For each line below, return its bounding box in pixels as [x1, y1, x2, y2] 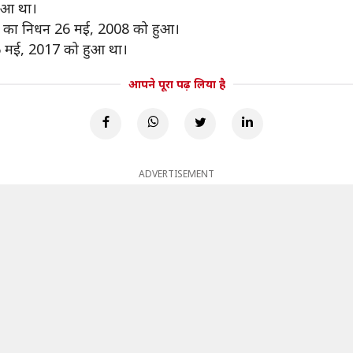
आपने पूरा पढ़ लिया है [128, 76, 225, 91]
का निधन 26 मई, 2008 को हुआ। [3, 19, 180, 38]
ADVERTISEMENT [139, 167, 214, 180]
